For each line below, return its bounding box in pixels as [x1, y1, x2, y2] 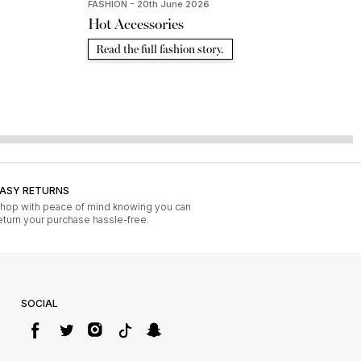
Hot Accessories [87, 15, 184, 34]
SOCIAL [21, 297, 58, 310]
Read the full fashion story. [96, 43, 225, 57]
